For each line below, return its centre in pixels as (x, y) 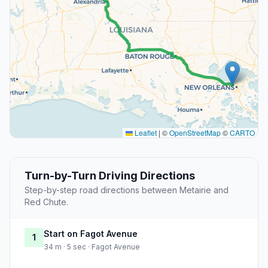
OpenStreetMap (195, 133)
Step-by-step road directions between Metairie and (127, 190)
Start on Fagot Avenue (91, 234)
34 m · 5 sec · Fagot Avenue (92, 247)
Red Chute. (46, 202)
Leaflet (145, 133)
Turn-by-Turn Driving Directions (110, 176)
